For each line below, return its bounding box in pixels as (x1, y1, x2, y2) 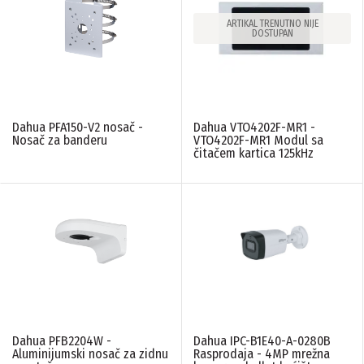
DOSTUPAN (251, 27, 293, 39)
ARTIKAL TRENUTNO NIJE (226, 17, 318, 29)
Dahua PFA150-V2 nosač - (12, 119, 143, 136)
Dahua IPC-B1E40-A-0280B (193, 333, 331, 349)
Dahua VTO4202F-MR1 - (193, 119, 315, 136)
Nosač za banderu (12, 132, 107, 149)
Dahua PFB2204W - (12, 333, 111, 349)
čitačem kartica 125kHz (193, 145, 314, 162)
